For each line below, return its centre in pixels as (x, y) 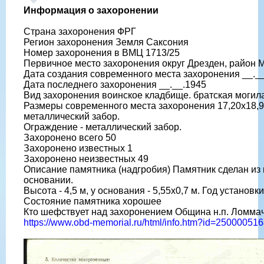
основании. (48, 180)
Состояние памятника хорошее (93, 201)
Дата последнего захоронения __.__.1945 (115, 84)
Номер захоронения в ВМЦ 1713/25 (102, 52)
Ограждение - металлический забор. (103, 127)
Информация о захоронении (91, 10)
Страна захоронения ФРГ (80, 31)
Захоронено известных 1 (78, 148)
